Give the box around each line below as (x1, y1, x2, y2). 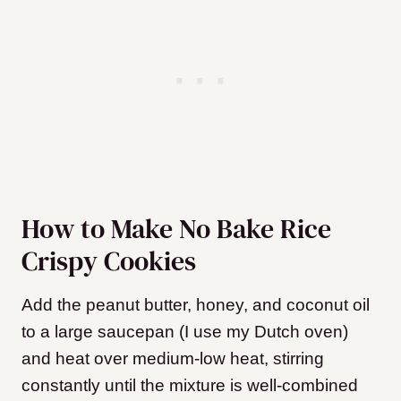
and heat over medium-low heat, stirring (21, 349, 324, 369)
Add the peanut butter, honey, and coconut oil (21, 295, 370, 315)
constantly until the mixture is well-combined (21, 376, 358, 396)
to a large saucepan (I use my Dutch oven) (21, 322, 348, 342)
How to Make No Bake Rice (21, 210, 331, 248)
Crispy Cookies (21, 243, 196, 280)
